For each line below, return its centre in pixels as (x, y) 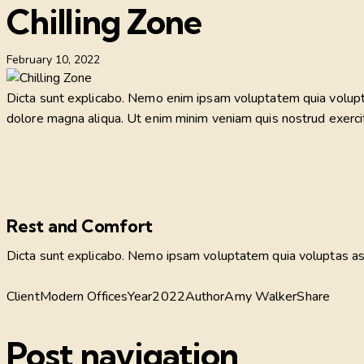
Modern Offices (84, 296)
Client (23, 296)
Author (205, 296)
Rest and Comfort (80, 225)
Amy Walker (261, 296)
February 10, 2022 (53, 59)
